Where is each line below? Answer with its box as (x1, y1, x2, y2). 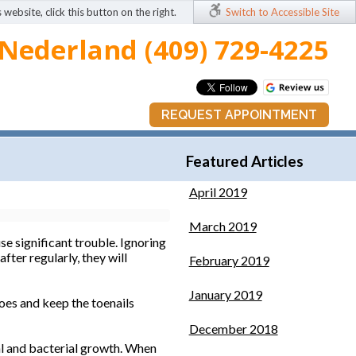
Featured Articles (185, 152, 304, 170)
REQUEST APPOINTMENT (161, 107, 318, 122)
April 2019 (188, 184, 247, 200)
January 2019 (188, 287, 262, 303)
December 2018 (188, 321, 278, 337)
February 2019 (188, 253, 269, 269)
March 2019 (188, 219, 257, 234)
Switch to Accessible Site (226, 6, 339, 18)
